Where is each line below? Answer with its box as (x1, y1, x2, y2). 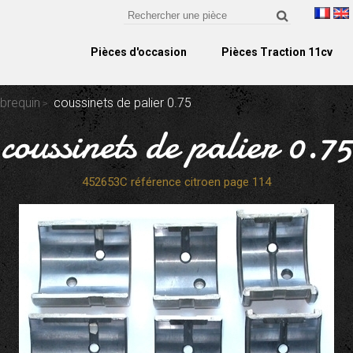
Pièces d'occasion (90, 46, 187, 58)
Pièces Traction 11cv (221, 46, 333, 58)
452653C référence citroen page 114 (82, 175, 271, 189)
